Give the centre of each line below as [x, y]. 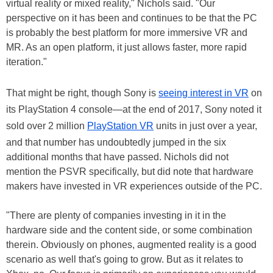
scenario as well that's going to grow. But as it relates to [125, 260]
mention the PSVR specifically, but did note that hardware [130, 172]
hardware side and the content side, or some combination [129, 230]
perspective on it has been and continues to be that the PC [132, 18]
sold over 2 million [47, 126]
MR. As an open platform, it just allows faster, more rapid [126, 48]
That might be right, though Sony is [82, 93]
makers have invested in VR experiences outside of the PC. [134, 186]
